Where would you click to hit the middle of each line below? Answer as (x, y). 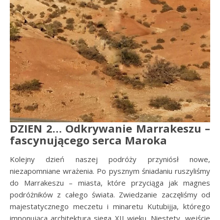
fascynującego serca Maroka (88, 140)
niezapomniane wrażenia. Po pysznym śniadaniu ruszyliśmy (110, 171)
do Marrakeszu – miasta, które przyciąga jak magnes (110, 182)
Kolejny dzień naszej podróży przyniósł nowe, (110, 159)
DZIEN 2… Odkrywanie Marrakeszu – (110, 128)
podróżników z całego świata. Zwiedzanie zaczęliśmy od (110, 194)
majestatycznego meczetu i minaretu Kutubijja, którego (110, 206)
